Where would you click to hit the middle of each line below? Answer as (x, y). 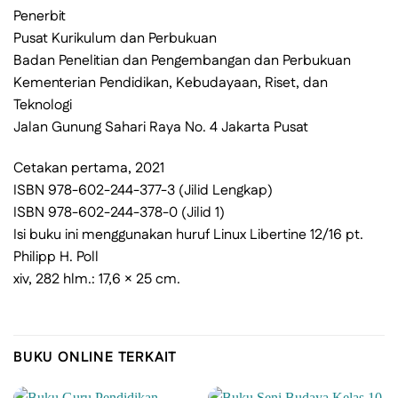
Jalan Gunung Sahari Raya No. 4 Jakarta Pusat (161, 127)
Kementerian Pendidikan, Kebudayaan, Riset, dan (171, 83)
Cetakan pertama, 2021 (89, 168)
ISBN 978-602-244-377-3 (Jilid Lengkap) (143, 190)
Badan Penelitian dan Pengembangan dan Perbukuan (182, 60)
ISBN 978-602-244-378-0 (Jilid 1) (119, 212)
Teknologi (43, 105)
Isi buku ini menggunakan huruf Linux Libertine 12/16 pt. (188, 235)
